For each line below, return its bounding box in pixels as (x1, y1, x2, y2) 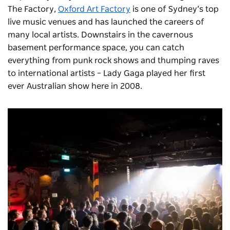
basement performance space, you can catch (8, 44, 184, 52)
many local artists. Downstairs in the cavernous (8, 31, 193, 40)
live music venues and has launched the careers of (8, 18, 204, 27)
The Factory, (8, 5, 58, 14)
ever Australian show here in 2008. (8, 82, 146, 91)
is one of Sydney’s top (130, 5, 219, 14)
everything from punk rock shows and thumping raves (8, 56, 219, 65)
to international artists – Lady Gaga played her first (8, 69, 205, 78)
